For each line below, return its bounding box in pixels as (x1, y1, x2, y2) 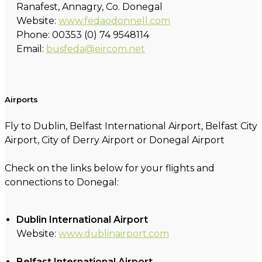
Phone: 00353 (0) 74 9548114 (16, 29, 149, 40)
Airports (5, 95, 38, 105)
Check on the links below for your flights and (5, 163, 215, 174)
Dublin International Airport (16, 214, 148, 226)
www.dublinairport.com (58, 228, 169, 240)
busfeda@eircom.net (46, 43, 145, 54)
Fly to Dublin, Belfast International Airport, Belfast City (5, 120, 257, 132)
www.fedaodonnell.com (58, 15, 170, 26)
